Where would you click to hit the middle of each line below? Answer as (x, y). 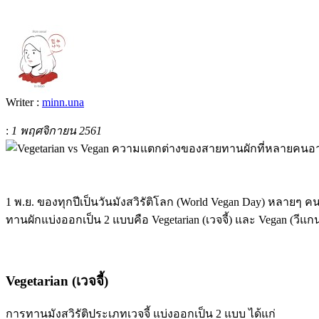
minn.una (63, 102)
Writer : (24, 102)
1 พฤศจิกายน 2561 (57, 130)
